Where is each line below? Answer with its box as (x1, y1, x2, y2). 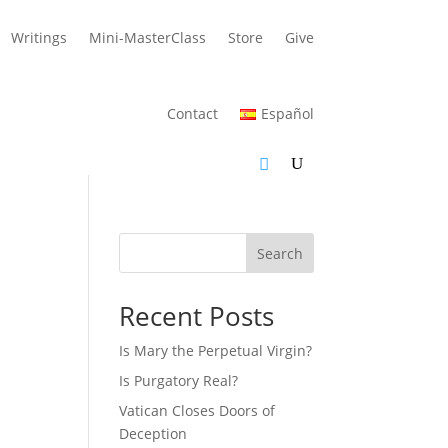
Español (260, 104, 314, 123)
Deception (119, 424, 188, 443)
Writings (10, 28, 67, 47)
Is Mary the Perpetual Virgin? (119, 341, 313, 360)
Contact (167, 104, 219, 123)
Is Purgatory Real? (119, 371, 239, 390)
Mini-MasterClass (88, 28, 206, 47)
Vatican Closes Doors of (119, 401, 276, 420)
